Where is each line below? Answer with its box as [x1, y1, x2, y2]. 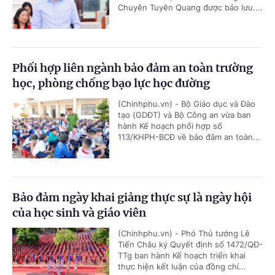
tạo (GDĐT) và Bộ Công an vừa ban [118, 109, 251, 120]
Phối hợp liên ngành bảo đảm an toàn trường [12, 60, 253, 75]
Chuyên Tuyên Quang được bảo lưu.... [118, 2, 263, 12]
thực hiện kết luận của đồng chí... [118, 261, 246, 271]
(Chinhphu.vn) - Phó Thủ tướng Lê [118, 228, 250, 238]
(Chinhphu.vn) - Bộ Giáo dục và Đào [118, 98, 255, 109]
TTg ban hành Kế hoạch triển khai [118, 250, 246, 260]
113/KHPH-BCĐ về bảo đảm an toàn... [118, 131, 260, 142]
